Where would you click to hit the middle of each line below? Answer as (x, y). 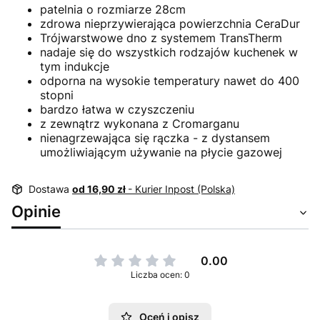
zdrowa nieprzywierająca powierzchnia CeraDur (170, 24)
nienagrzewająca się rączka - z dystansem (155, 138)
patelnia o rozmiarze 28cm (113, 10)
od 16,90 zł (100, 189)
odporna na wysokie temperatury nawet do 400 (170, 81)
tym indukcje (75, 67)
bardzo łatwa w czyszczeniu (117, 110)
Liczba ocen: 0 (160, 275)
